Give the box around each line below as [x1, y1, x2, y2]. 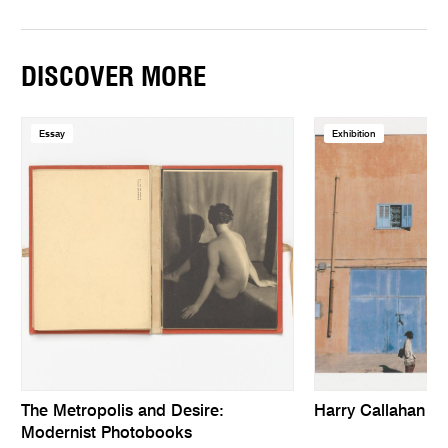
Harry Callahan [313, 404, 425, 421]
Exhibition [331, 129, 376, 139]
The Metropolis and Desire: [21, 404, 225, 421]
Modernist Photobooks [21, 426, 193, 443]
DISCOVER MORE [21, 64, 207, 92]
